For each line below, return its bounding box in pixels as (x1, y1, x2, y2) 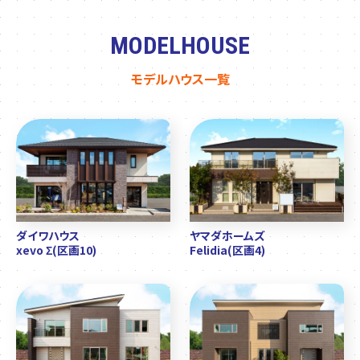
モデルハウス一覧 (130, 69, 230, 89)
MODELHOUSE (110, 31, 250, 60)
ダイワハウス (16, 227, 80, 244)
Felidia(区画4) (189, 242, 265, 259)
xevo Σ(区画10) (16, 242, 96, 259)
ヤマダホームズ (189, 227, 265, 244)
